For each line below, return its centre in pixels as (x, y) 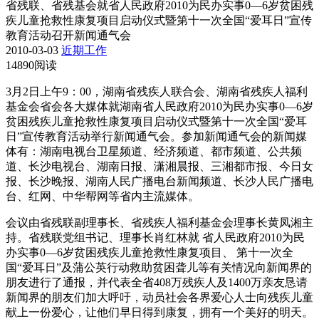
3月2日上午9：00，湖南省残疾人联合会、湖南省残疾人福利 (157, 91)
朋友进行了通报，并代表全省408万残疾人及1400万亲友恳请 (157, 282)
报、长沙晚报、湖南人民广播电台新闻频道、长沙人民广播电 (159, 181)
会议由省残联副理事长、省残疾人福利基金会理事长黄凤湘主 (159, 222)
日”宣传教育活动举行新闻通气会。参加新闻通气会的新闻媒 (156, 136)
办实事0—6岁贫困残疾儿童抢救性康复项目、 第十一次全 (150, 252)
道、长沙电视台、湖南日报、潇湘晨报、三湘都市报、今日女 (159, 166)
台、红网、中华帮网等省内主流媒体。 (103, 196)
